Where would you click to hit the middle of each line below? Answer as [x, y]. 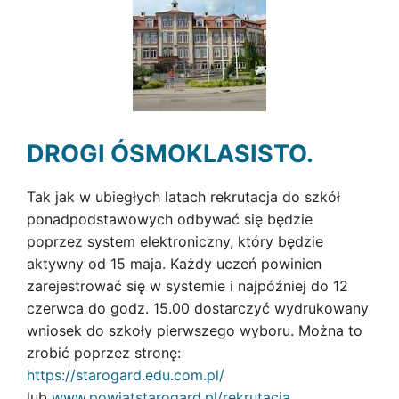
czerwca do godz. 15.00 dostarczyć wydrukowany [198, 308]
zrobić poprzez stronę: [106, 353]
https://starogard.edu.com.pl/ [126, 375]
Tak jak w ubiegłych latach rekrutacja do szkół [183, 197]
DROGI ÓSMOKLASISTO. [170, 154]
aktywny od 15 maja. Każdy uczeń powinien [174, 264]
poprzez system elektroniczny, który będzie [175, 241]
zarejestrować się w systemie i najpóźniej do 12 [187, 286]
